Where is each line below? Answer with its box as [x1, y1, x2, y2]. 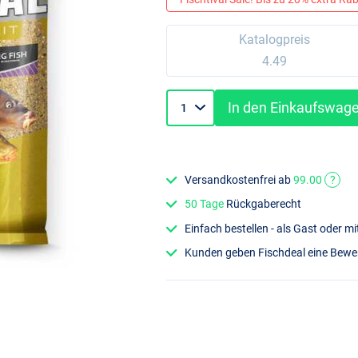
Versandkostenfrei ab [185, 173, 294, 187]
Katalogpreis [238, 32, 310, 48]
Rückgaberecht [224, 197, 302, 211]
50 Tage [185, 197, 225, 211]
